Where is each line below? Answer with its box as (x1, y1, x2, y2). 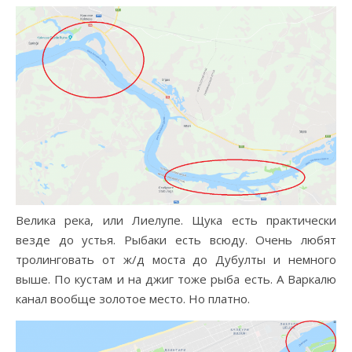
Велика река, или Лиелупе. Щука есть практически (16, 211, 336, 228)
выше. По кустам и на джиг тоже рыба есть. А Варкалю (16, 270, 336, 287)
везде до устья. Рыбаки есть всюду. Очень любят (16, 231, 336, 247)
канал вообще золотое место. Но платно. (16, 290, 250, 306)
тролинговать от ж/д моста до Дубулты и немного (16, 251, 336, 267)
